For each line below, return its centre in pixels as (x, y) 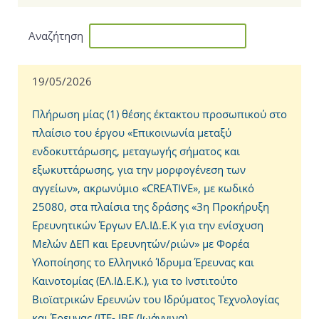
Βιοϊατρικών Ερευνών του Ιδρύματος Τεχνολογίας (156, 299)
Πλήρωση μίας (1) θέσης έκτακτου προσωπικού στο (159, 114)
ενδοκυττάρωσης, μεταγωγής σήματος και (136, 151)
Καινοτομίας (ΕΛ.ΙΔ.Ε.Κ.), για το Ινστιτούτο (135, 280)
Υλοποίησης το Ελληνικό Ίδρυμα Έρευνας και (143, 262)
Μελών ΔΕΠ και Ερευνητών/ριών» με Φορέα (141, 243)
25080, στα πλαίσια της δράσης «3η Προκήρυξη (151, 206)
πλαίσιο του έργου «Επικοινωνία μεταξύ (132, 132)
